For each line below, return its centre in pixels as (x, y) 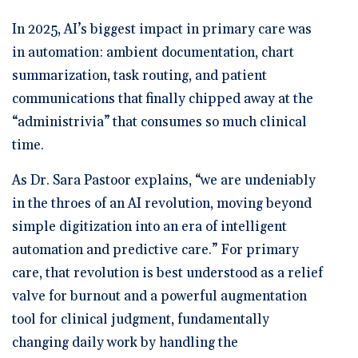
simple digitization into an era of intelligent (149, 227)
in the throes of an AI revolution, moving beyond (162, 203)
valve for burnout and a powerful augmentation (159, 296)
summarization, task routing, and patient (139, 76)
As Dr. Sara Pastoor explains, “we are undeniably (164, 180)
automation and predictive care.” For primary (155, 250)
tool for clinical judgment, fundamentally (141, 319)
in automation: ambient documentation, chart (153, 52)
